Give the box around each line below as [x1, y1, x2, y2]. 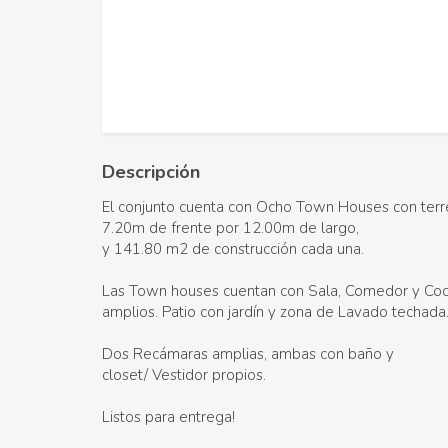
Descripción [102, 159, 200, 184]
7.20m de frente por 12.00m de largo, [102, 217, 359, 238]
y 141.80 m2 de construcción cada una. [102, 238, 364, 259]
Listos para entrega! [102, 406, 235, 427]
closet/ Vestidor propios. [102, 364, 266, 385]
